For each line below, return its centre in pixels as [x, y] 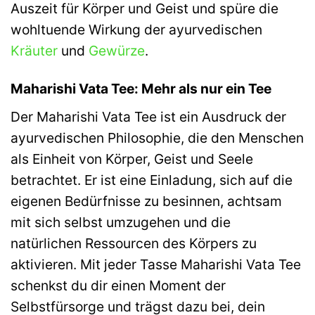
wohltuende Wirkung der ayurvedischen [136, 29]
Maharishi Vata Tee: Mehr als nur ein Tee [141, 89]
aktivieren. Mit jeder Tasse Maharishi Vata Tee [156, 265]
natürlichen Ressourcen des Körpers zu [134, 244]
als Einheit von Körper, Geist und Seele [132, 159]
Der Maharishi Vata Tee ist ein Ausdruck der [148, 117]
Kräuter [34, 50]
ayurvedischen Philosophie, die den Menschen [157, 138]
